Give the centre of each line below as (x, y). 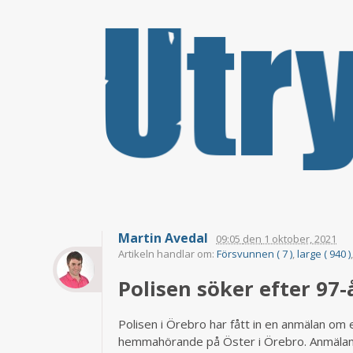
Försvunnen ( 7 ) (255, 253)
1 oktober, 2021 (299, 238)
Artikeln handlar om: (168, 253)
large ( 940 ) (324, 253)
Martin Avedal (163, 238)
